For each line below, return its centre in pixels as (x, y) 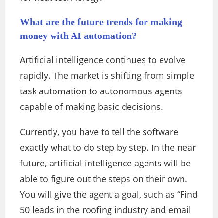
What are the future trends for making (101, 22)
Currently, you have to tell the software (99, 132)
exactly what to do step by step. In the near (108, 148)
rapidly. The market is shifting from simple (107, 76)
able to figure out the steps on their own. (104, 179)
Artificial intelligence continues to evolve (103, 60)
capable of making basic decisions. (92, 107)
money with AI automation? (79, 36)
